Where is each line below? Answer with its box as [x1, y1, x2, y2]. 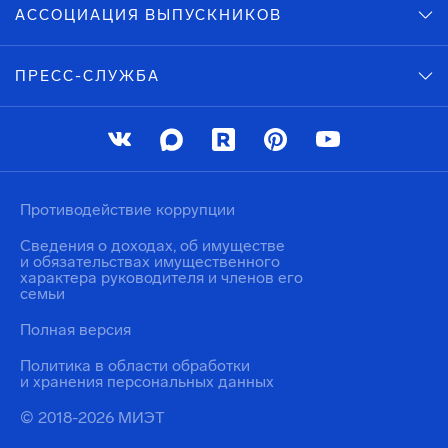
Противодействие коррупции [20, 200, 235, 219]
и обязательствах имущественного [20, 252, 280, 271]
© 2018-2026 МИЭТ [20, 408, 165, 427]
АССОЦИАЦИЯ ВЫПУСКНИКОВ [15, 6, 282, 24]
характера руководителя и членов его [20, 268, 303, 287]
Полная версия [20, 320, 131, 339]
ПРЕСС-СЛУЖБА [15, 67, 160, 85]
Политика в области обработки [20, 356, 250, 375]
